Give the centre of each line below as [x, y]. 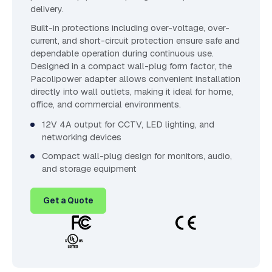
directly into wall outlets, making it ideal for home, [132, 92]
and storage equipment [90, 169]
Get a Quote [68, 200]
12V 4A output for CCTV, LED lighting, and [128, 124]
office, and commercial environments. [106, 104]
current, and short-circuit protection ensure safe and [135, 41]
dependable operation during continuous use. [122, 53]
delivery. [47, 9]
